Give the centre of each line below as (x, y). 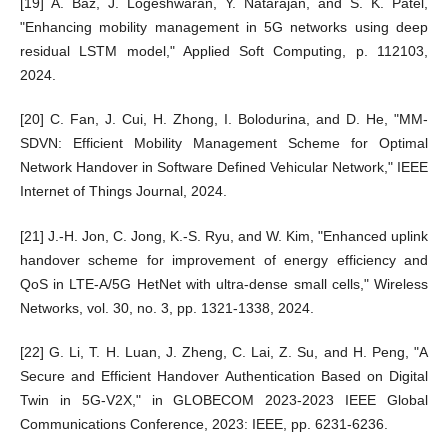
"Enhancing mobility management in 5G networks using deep (224, 27)
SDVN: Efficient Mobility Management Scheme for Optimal (224, 143)
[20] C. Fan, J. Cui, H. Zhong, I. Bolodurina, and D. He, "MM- (224, 119)
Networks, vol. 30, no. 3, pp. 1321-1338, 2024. (166, 307)
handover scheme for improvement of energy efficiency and (224, 259)
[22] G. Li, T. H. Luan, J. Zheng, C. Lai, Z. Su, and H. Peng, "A (224, 351)
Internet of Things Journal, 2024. (123, 191)
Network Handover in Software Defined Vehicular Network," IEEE (224, 167)
